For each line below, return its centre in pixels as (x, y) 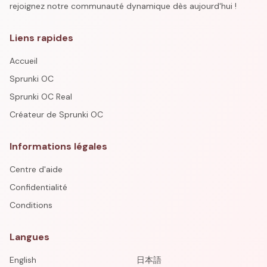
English (23, 260)
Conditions (31, 205)
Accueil (24, 61)
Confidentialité (38, 187)
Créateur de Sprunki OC (56, 114)
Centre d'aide (36, 169)
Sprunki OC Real (41, 97)
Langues (30, 237)
